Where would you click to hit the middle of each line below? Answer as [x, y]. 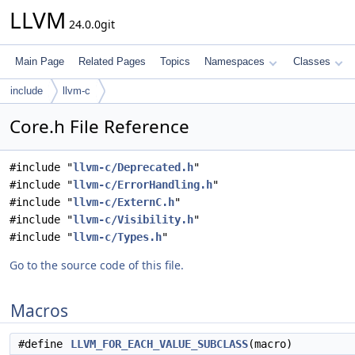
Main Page [40, 61]
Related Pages [112, 61]
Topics [175, 61]
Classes [312, 61]
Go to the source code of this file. [97, 265]
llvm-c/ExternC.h [124, 202]
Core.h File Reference [99, 126]
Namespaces [235, 61]
